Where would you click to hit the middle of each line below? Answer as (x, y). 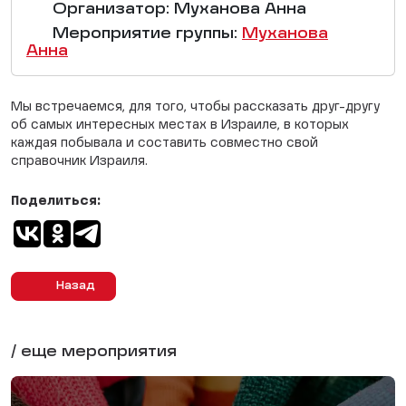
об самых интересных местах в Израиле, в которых (180, 125)
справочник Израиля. (79, 161)
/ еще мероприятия (94, 353)
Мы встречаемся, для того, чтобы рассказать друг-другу (195, 107)
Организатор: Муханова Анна (177, 10)
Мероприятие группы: (145, 34)
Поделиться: (56, 201)
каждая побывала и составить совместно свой (164, 143)
